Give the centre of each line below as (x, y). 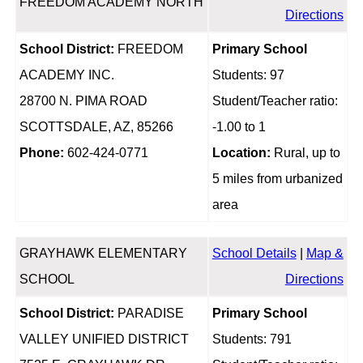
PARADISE (149, 314)
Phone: (41, 153)
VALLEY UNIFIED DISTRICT (104, 340)
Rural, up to (305, 153)
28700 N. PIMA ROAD (83, 101)
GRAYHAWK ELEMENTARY (103, 254)
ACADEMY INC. (66, 75)
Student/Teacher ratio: (275, 101)
